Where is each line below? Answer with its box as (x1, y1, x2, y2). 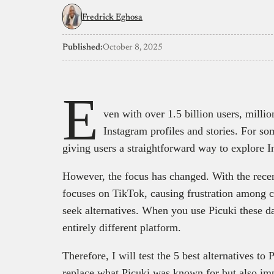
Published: (62, 43, 103, 52)
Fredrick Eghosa (82, 13, 143, 22)
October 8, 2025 (103, 43, 163, 52)
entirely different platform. (62, 221, 184, 234)
